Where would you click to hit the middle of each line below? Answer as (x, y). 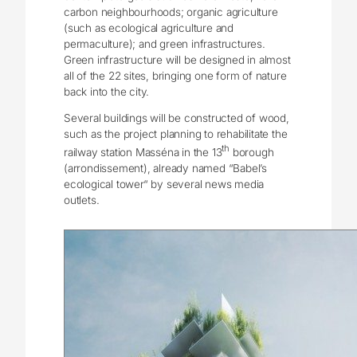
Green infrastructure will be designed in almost (177, 59)
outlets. (82, 200)
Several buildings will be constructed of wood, (177, 118)
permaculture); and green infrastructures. (165, 43)
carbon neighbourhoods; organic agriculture (171, 12)
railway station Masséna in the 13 (143, 152)
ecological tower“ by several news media (164, 184)
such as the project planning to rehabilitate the (176, 134)
